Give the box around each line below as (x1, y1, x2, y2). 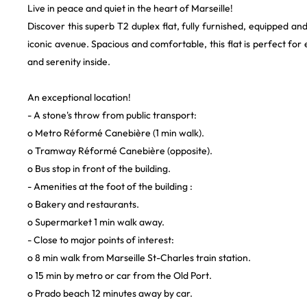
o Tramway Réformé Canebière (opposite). (27, 145, 212, 157)
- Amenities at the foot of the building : (27, 180, 193, 193)
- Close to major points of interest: (27, 234, 174, 246)
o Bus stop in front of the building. (27, 162, 171, 175)
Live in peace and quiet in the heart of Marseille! (27, 2, 233, 14)
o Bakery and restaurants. (27, 198, 139, 210)
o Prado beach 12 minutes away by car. (27, 287, 193, 299)
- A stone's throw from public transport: (27, 109, 197, 121)
